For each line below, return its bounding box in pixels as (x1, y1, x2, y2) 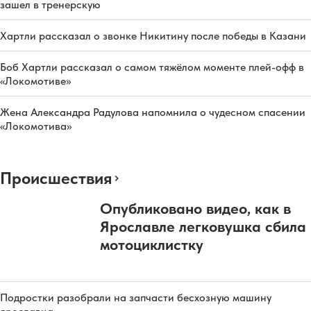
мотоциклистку (100, 235, 203, 253)
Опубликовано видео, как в (100, 199, 291, 217)
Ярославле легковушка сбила (100, 217, 306, 235)
